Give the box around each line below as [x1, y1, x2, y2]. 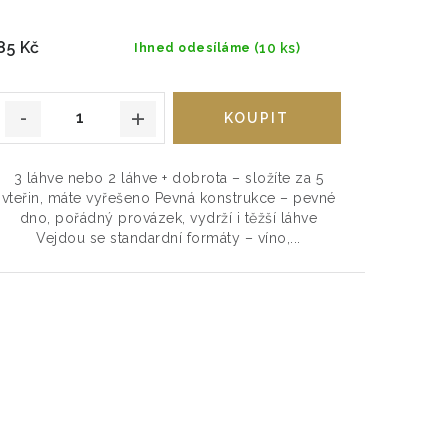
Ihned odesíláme [134, 40, 251, 55]
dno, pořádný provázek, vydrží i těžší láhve [19, 209, 318, 226]
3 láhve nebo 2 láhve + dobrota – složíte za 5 [13, 169, 324, 186]
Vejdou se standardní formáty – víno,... [36, 229, 301, 246]
